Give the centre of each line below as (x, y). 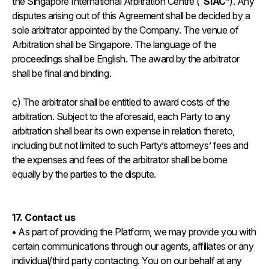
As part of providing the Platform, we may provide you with (136, 232)
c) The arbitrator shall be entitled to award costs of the (121, 102)
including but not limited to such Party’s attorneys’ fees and (130, 145)
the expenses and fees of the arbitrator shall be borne (120, 160)
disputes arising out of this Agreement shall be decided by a (131, 16)
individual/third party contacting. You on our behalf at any (127, 261)
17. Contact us (45, 217)
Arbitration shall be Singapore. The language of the (114, 44)
